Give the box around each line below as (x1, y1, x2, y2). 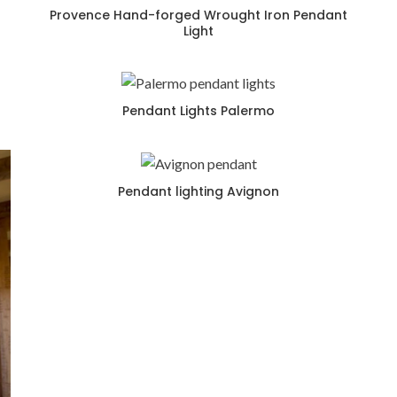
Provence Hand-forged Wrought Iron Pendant (50, 5, 347, 24)
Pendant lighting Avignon (118, 182, 279, 200)
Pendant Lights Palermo (122, 102, 275, 121)
